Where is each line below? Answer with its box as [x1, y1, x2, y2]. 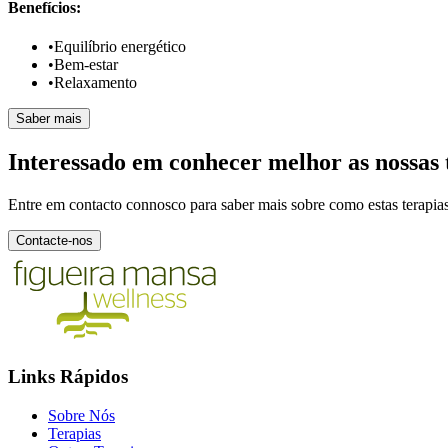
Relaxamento [54, 73, 137, 91]
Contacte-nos [16, 232, 93, 248]
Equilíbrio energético [54, 37, 186, 55]
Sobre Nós [48, 407, 115, 425]
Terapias [48, 425, 101, 443]
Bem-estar [54, 55, 118, 73]
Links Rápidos [8, 366, 128, 388]
